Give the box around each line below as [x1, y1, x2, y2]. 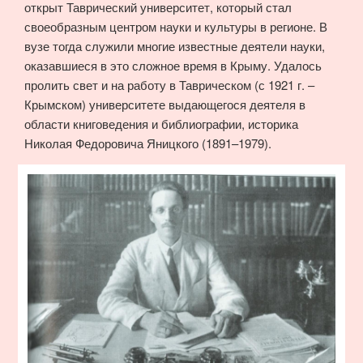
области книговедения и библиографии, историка [24, 114, 298, 132]
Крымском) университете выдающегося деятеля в [24, 95, 305, 113]
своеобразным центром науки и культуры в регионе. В [24, 17, 327, 35]
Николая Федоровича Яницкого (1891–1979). [24, 134, 271, 152]
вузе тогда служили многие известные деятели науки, [24, 36, 325, 54]
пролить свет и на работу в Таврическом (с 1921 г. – [24, 75, 314, 93]
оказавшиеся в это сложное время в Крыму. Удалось [24, 56, 322, 74]
